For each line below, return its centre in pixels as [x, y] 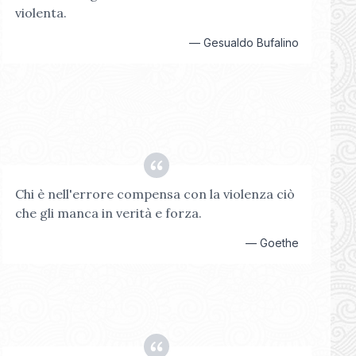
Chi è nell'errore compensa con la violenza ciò [155, 194]
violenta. [41, 13]
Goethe [279, 243]
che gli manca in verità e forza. [108, 213]
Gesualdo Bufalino [251, 43]
